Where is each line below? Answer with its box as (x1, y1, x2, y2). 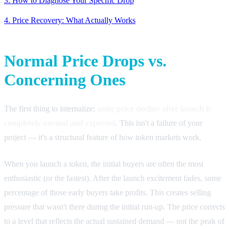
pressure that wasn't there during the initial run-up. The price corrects (4, 202, 225, 211)
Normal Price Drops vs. (4, 51, 167, 70)
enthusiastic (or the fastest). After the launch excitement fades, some (4, 173, 221, 182)
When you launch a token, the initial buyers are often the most (4, 159, 203, 168)
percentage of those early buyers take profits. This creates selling (4, 188, 211, 197)
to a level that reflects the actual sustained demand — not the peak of (4, 216, 224, 225)
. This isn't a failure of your (116, 118, 202, 127)
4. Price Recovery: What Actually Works (4, 15, 135, 25)
